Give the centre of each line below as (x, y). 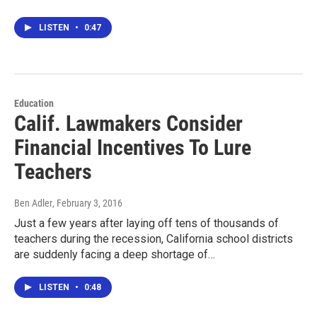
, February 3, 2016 (87, 203)
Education (34, 103)
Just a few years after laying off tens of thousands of (146, 223)
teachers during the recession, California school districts (154, 238)
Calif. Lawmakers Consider (128, 123)
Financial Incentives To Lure (133, 147)
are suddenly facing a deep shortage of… (115, 254)
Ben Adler (33, 203)
